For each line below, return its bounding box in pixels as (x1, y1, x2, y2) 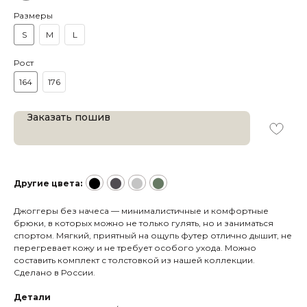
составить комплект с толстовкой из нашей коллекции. (14, 255, 255, 266)
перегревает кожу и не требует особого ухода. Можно (14, 243, 256, 254)
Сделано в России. (14, 267, 95, 278)
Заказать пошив (27, 111, 110, 124)
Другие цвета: (14, 178, 82, 189)
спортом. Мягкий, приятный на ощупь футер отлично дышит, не (14, 230, 292, 241)
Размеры (14, 10, 53, 21)
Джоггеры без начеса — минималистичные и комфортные (14, 206, 269, 217)
